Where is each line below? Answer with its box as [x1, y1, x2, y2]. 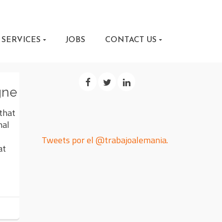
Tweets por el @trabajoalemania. [41, 133, 168, 147]
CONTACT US [105, 36, 157, 44]
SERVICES [1, 36, 41, 44]
